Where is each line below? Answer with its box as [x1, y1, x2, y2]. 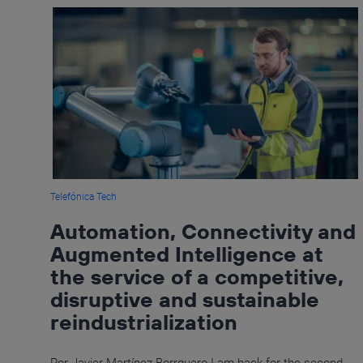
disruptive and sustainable [50, 286, 319, 314]
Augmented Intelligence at [50, 241, 322, 268]
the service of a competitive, [50, 263, 344, 291]
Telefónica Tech [50, 191, 117, 203]
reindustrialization [50, 309, 237, 336]
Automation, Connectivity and [50, 218, 356, 246]
